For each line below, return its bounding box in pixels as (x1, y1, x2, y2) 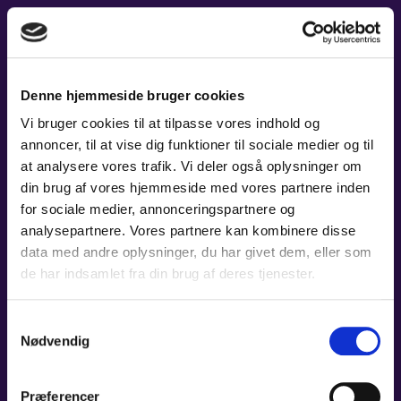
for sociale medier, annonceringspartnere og (21, 201, 295, 218)
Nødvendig (21, 332, 90, 348)
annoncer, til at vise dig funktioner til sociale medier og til (21, 137, 373, 153)
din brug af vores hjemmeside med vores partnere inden (21, 180, 371, 196)
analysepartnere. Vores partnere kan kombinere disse (21, 223, 356, 239)
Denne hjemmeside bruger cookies (21, 87, 244, 103)
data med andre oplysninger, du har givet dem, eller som (21, 244, 372, 260)
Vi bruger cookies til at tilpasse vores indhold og (21, 115, 320, 132)
